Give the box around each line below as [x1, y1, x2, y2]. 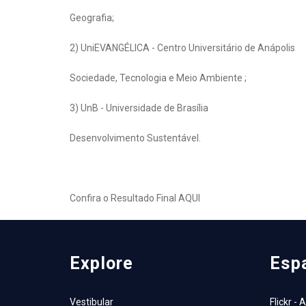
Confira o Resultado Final [70, 193, 178, 204]
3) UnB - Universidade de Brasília [70, 102, 208, 114]
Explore [70, 253, 133, 274]
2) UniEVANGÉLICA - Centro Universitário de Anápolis [70, 42, 297, 54]
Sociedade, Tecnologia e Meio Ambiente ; [70, 72, 247, 84]
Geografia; [70, 12, 114, 24]
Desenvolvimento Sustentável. [70, 133, 201, 144]
